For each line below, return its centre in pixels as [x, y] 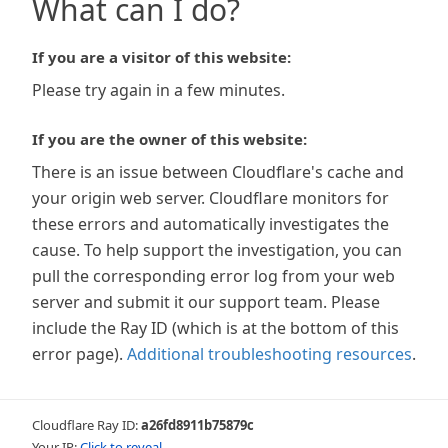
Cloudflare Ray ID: [86, 425]
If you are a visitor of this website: [161, 57]
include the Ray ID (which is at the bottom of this [215, 328]
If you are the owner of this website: [169, 139]
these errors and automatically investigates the [210, 224]
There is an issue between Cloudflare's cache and [218, 172]
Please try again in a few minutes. [158, 90]
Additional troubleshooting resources [269, 354]
